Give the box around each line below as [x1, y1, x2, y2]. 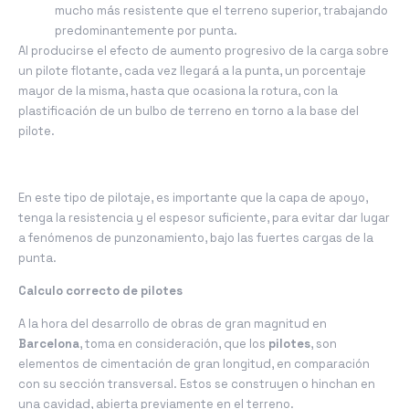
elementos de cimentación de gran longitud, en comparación [18, 356, 370, 372]
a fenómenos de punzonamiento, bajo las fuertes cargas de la [18, 229, 373, 246]
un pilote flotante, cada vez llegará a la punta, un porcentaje [18, 62, 366, 79]
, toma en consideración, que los [79, 336, 268, 352]
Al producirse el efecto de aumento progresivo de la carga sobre [18, 42, 389, 58]
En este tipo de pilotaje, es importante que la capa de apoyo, [18, 189, 368, 205]
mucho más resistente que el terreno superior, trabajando [55, 2, 388, 18]
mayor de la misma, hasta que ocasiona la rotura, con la [18, 82, 338, 99]
